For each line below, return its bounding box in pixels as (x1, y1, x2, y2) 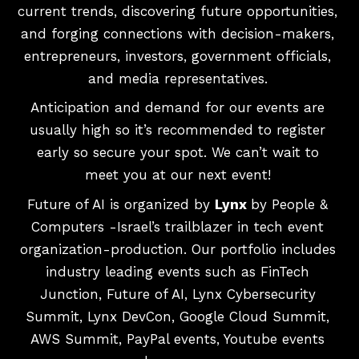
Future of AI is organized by (27, 196, 216, 212)
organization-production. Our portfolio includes (19, 240, 336, 257)
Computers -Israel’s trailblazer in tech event (31, 218, 325, 235)
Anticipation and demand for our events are (30, 99, 325, 115)
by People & (251, 196, 329, 212)
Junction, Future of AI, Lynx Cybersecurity (39, 285, 316, 302)
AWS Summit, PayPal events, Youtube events (30, 330, 325, 347)
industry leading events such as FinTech (46, 263, 310, 280)
